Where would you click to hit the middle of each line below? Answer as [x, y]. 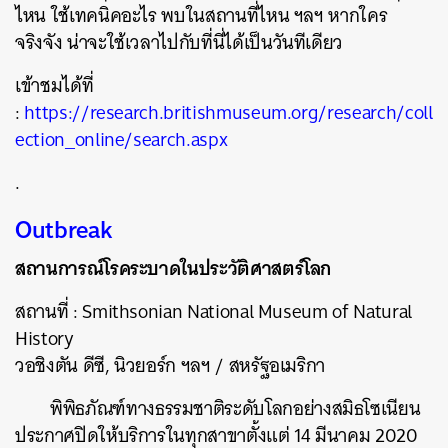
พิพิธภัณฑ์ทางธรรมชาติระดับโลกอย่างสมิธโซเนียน [235, 408]
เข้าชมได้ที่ [54, 85]
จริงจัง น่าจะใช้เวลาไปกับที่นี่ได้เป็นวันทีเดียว [179, 42]
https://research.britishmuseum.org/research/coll [228, 112]
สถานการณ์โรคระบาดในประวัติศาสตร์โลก [173, 268]
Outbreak [63, 229]
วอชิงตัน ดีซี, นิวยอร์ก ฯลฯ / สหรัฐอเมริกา [170, 365]
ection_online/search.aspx [121, 139]
